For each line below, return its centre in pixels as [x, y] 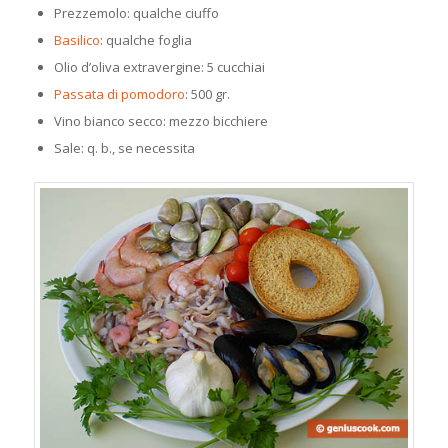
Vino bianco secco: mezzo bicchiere [160, 121]
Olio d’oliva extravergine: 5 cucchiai [159, 67]
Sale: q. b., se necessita [124, 148]
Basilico [76, 40]
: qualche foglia [145, 40]
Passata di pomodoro [119, 94]
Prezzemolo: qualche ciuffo [136, 13]
